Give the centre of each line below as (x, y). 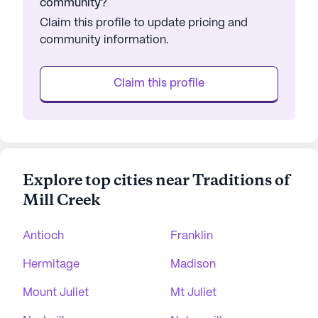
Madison (193, 265)
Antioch (43, 236)
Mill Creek (62, 201)
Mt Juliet (193, 293)
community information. (104, 40)
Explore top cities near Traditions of (156, 181)
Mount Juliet (56, 293)
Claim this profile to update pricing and (144, 23)
